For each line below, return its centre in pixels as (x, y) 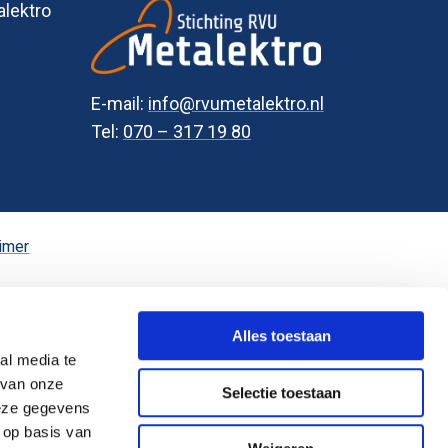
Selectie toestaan (281, 392)
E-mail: (119, 103)
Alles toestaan (281, 336)
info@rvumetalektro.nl (236, 103)
